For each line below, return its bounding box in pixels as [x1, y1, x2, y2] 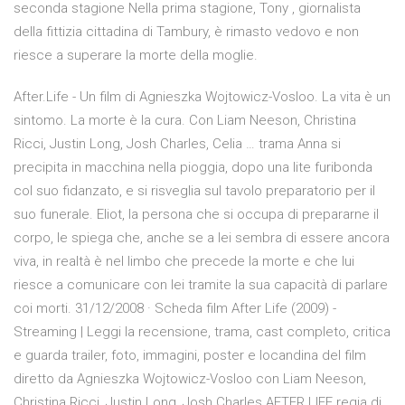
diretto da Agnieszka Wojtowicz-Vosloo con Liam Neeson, [14, 371, 366, 388]
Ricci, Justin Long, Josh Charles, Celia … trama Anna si [14, 136, 341, 153]
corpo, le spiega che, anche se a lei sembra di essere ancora [14, 230, 390, 247]
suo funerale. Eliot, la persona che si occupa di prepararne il [14, 206, 379, 223]
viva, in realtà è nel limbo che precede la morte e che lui [14, 253, 354, 270]
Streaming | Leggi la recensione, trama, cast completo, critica [14, 324, 391, 341]
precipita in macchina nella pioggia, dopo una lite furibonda [14, 159, 372, 176]
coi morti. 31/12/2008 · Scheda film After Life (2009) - [14, 300, 336, 317]
